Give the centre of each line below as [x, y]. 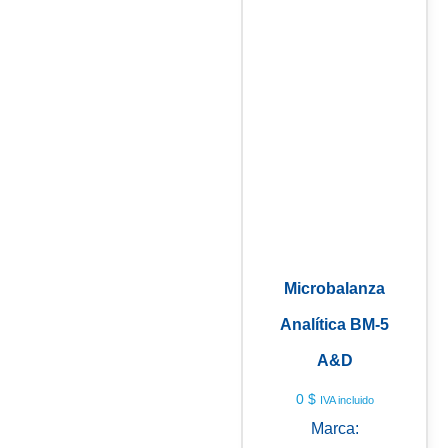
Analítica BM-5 [334, 324]
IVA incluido [346, 399]
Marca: [334, 428]
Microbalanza [334, 288]
